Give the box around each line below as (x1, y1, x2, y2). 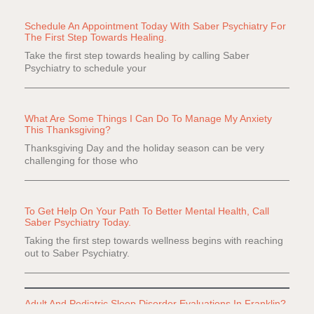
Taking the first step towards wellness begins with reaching (25, 235, 283, 247)
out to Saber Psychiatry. (25, 247, 130, 259)
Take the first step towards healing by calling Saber (25, 50, 250, 62)
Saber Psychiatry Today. (25, 217, 131, 228)
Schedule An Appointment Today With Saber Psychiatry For (25, 20, 286, 32)
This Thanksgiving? (25, 124, 111, 136)
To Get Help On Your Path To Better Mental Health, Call (25, 205, 269, 217)
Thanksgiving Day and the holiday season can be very (25, 142, 264, 154)
